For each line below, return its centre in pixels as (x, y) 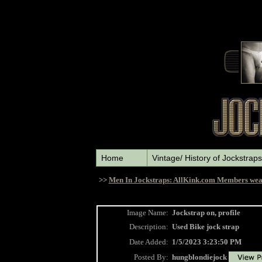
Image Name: (147, 213)
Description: (149, 227)
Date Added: (149, 242)
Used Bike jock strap (205, 227)
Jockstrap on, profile (206, 213)
